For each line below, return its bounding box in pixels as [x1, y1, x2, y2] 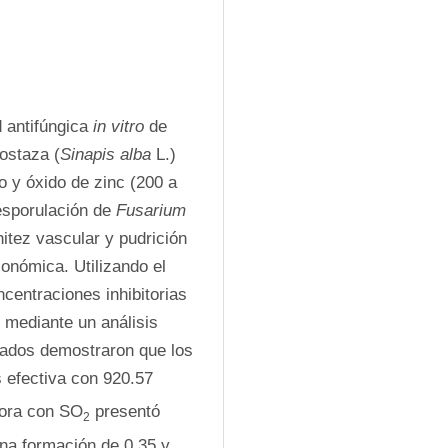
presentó [90, 402, 160, 422]
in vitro [93, 117, 144, 136]
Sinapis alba [60, 145, 151, 164]
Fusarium [116, 201, 186, 220]
